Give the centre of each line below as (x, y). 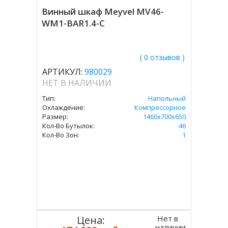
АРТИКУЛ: (63, 72)
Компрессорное (160, 107)
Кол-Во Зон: (61, 135)
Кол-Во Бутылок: (69, 126)
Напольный (167, 98)
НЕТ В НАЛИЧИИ (77, 83)
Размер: (55, 117)
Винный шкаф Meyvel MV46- (103, 11)
